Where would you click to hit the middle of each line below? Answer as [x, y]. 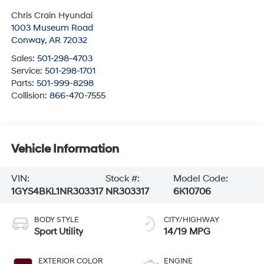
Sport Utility [58, 231]
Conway [28, 40]
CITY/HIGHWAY [192, 220]
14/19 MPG [187, 231]
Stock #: [123, 179]
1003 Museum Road [52, 28]
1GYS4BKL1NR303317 [57, 192]
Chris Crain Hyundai [52, 15]
